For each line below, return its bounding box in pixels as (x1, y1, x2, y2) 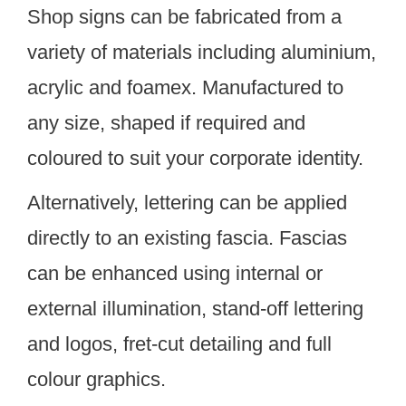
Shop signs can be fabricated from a (27, 5, 342, 28)
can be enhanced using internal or (27, 262, 323, 285)
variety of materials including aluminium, (27, 41, 376, 63)
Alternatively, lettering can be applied (27, 191, 347, 214)
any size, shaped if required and (27, 111, 305, 134)
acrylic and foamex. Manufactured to (27, 76, 343, 99)
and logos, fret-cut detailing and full (27, 333, 332, 355)
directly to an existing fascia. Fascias (27, 227, 347, 249)
